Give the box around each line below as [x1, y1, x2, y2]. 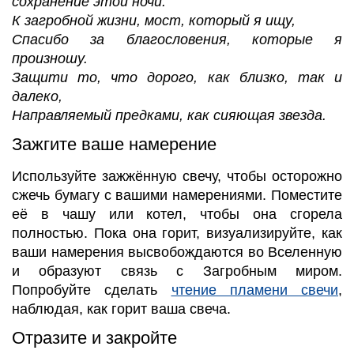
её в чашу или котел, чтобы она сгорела [12, 205, 342, 222]
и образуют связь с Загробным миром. [12, 262, 342, 279]
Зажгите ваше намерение [12, 134, 217, 155]
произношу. [12, 50, 88, 66]
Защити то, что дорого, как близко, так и [12, 69, 342, 85]
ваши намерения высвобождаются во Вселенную [12, 243, 342, 260]
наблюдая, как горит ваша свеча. [12, 300, 231, 317]
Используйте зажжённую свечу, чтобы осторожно [12, 168, 342, 184]
